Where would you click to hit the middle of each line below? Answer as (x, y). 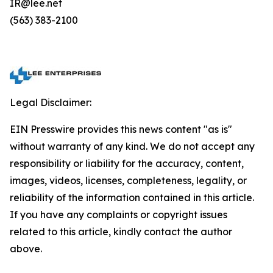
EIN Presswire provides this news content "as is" (121, 129)
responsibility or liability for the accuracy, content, (127, 163)
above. (26, 249)
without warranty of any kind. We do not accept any (132, 146)
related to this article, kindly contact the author (121, 232)
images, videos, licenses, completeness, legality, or (128, 180)
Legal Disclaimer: (51, 102)
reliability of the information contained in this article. (132, 197)
